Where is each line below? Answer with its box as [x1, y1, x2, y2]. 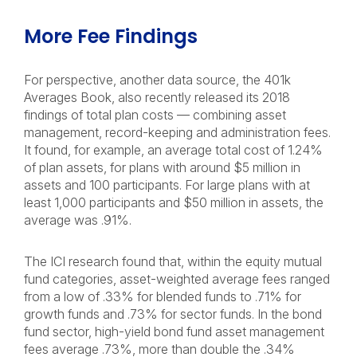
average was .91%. [24, 212, 131, 228]
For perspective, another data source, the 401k [24, 72, 291, 88]
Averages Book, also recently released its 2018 [24, 89, 290, 105]
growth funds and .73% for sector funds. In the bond [24, 306, 322, 322]
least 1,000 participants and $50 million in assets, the [24, 194, 324, 210]
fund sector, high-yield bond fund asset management [24, 324, 324, 339]
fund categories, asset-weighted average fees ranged [24, 271, 330, 287]
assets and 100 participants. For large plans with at [24, 177, 310, 193]
